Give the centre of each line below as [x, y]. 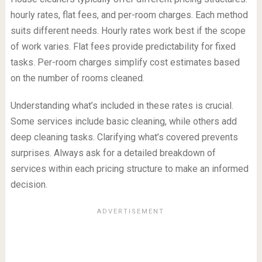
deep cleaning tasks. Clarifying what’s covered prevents [124, 137]
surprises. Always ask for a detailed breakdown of [113, 153]
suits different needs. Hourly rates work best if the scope [128, 31]
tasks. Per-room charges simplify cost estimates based [125, 63]
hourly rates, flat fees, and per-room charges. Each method [129, 15]
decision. [29, 185]
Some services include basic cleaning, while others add [123, 122]
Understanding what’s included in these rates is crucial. [122, 106]
